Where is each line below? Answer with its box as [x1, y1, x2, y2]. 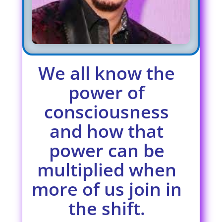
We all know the [38, 60, 175, 85]
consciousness [44, 99, 169, 124]
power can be [49, 138, 165, 163]
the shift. [68, 196, 145, 221]
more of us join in [31, 176, 182, 201]
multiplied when [37, 157, 176, 182]
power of [68, 80, 145, 105]
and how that [50, 118, 164, 143]
